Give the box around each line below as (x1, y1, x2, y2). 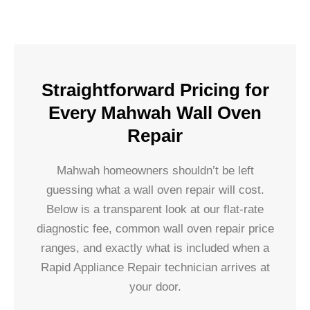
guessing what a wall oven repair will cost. (46, 183, 264, 197)
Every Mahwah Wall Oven (48, 102, 262, 123)
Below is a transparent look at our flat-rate (46, 202, 264, 216)
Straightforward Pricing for (41, 79, 269, 100)
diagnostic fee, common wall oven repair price (36, 221, 274, 235)
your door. (129, 280, 181, 293)
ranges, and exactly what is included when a (41, 241, 269, 255)
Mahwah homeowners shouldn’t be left (56, 163, 254, 177)
